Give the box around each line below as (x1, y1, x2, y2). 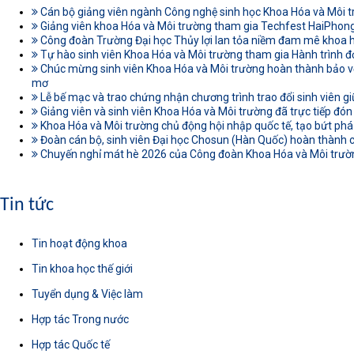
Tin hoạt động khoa (32, 237, 127, 250)
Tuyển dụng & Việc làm (32, 288, 143, 300)
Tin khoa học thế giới (32, 262, 133, 275)
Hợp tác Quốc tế (32, 338, 110, 351)
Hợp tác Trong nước (32, 313, 129, 326)
